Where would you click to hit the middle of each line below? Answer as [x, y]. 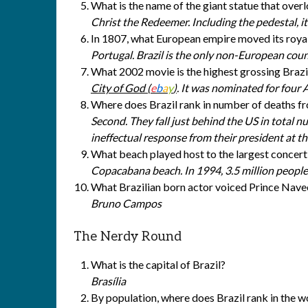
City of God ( [121, 88]
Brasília [108, 281]
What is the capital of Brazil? [158, 264]
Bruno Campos [126, 203]
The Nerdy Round [128, 237]
